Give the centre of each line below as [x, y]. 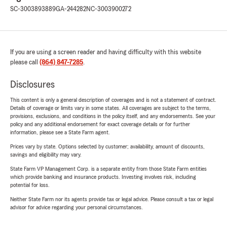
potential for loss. [30, 185]
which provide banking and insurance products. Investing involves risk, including [103, 177]
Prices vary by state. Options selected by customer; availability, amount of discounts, [107, 147]
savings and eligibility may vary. [46, 155]
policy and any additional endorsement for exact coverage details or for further [100, 124]
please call [25, 63]
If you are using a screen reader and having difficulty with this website [106, 52]
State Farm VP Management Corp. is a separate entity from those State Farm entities [108, 169]
